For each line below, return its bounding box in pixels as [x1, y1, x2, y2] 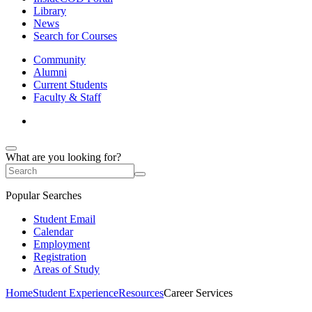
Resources [118, 287, 164, 299]
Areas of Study [33, 263, 100, 275]
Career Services [164, 287, 233, 299]
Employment [33, 238, 90, 250]
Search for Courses [33, 30, 117, 42]
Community [33, 54, 86, 65]
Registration [33, 251, 86, 263]
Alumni [33, 66, 67, 78]
